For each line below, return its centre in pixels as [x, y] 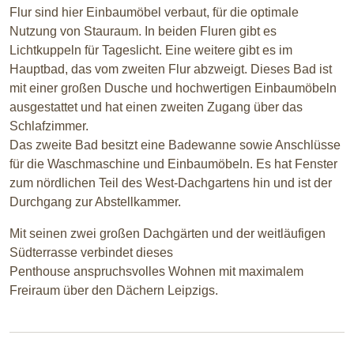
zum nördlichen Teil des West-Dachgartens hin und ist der [171, 183]
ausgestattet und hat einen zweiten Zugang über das [156, 107]
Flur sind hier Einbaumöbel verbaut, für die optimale [154, 13]
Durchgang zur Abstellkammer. [95, 202]
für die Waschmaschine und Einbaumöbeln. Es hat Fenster [173, 164]
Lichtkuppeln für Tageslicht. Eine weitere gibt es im [151, 51]
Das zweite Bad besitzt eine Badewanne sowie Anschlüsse [175, 145]
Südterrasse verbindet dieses [91, 253]
